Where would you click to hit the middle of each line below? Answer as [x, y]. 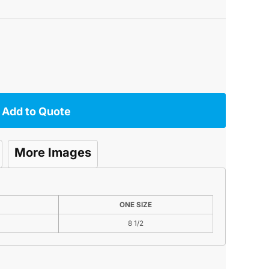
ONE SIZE [136, 205]
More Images [53, 153]
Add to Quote [36, 111]
